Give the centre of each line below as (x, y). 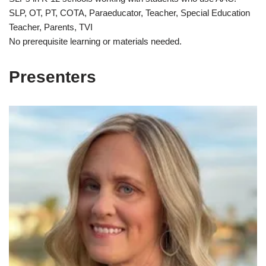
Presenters (53, 77)
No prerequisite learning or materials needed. (95, 41)
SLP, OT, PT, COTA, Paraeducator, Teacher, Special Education (129, 12)
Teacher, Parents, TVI (51, 27)
